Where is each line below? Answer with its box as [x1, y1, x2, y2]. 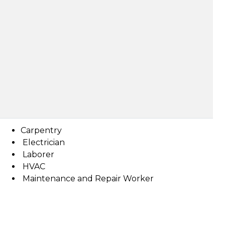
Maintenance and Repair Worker [21, 174, 154, 183]
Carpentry [21, 126, 62, 135]
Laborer [21, 150, 54, 159]
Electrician [21, 138, 65, 147]
